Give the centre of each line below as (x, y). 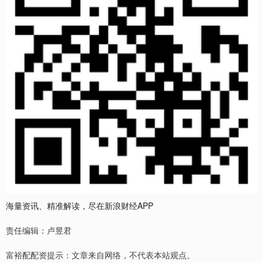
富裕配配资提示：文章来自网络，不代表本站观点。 (100, 255)
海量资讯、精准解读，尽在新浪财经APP (80, 206)
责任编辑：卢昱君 (39, 230)
